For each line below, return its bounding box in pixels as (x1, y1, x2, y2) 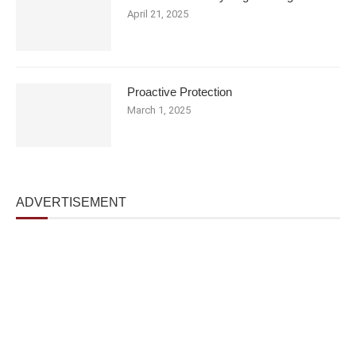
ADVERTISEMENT (16, 195, 126, 209)
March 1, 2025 (127, 103, 191, 116)
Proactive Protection (127, 84, 232, 99)
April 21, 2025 (127, 7, 188, 20)
